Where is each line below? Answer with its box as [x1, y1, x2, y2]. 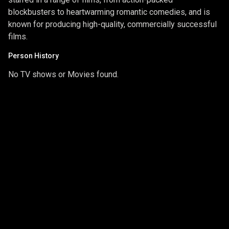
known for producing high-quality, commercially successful [8, 19, 217, 29]
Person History [8, 51, 59, 60]
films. [8, 31, 28, 41]
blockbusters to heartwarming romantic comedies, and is [8, 7, 210, 17]
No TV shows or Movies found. [8, 69, 119, 79]
